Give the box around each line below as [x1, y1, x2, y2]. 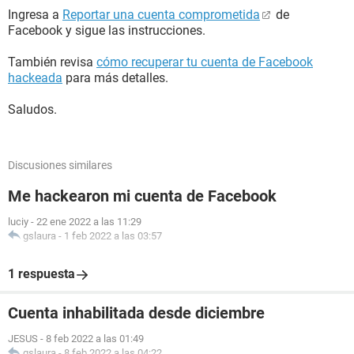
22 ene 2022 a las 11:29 [36, 216, 141, 228]
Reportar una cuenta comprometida [62, 7, 260, 22]
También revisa [8, 55, 96, 70]
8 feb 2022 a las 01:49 [46, 333, 144, 345]
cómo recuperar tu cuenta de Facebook [96, 55, 313, 70]
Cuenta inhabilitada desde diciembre [8, 303, 265, 322]
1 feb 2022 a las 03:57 [64, 230, 162, 242]
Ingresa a [8, 7, 62, 22]
